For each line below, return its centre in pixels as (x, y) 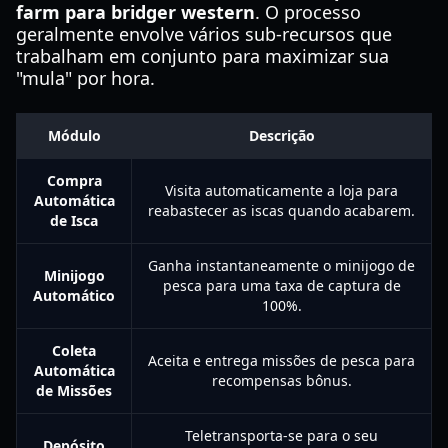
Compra (74, 180)
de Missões (74, 390)
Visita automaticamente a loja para (281, 190)
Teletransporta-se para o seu (281, 435)
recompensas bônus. (281, 380)
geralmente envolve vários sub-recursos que (204, 34)
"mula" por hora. (85, 78)
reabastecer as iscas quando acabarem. (281, 210)
